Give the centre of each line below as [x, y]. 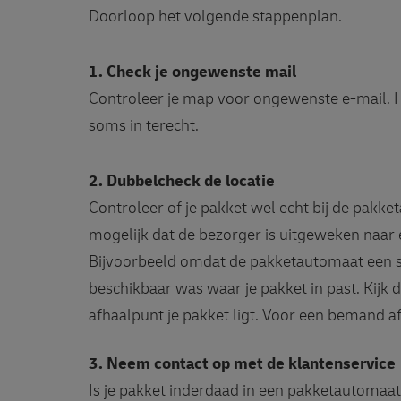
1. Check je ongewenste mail [192, 72]
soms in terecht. [144, 126]
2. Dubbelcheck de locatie [182, 181]
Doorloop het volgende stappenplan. [215, 17]
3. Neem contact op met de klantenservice [242, 364]
